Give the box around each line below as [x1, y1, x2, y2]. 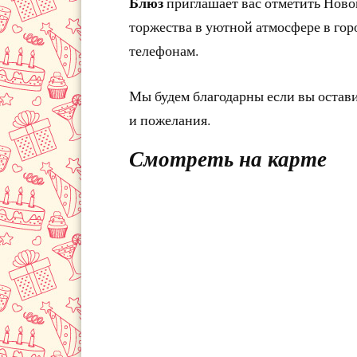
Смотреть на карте [129, 143, 327, 174]
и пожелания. [129, 109, 210, 129]
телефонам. [129, 40, 198, 60]
